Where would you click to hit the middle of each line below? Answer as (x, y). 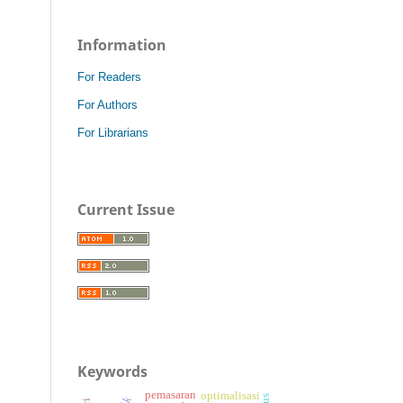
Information (122, 45)
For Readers (109, 76)
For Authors (107, 104)
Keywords (112, 371)
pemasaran (170, 394)
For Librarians (113, 132)
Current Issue (126, 209)
